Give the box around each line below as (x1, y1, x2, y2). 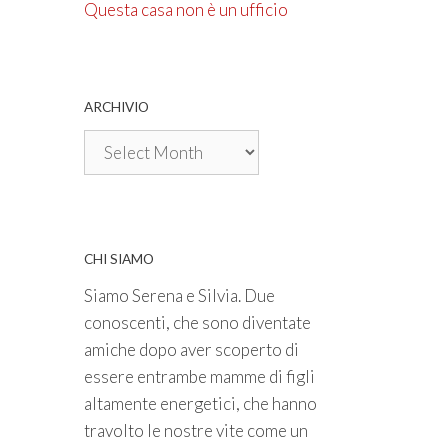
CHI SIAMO (83, 250, 154, 267)
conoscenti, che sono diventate (83, 312, 311, 334)
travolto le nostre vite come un (83, 420, 308, 442)
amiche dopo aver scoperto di (83, 339, 299, 361)
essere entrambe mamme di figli (83, 366, 315, 388)
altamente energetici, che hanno (83, 393, 317, 415)
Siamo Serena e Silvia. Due (83, 285, 275, 307)
